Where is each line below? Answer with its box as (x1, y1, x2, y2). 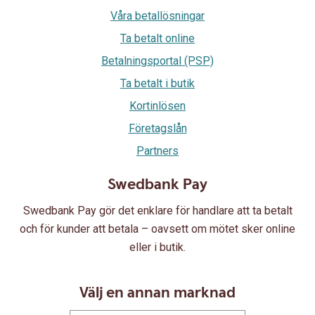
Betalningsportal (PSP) (101, 54, 214, 67)
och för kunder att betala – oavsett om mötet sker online (20, 222, 295, 236)
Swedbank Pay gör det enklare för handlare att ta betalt (22, 204, 292, 217)
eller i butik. (129, 240, 186, 254)
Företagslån (128, 122, 187, 135)
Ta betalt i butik (120, 77, 195, 90)
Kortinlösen (129, 99, 186, 112)
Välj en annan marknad (79, 283, 236, 303)
